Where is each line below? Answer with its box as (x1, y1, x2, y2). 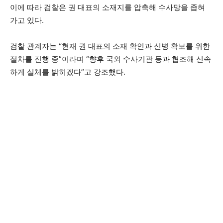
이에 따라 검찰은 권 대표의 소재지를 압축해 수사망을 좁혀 (10, 2, 205, 12)
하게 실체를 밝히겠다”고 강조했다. (10, 67, 125, 77)
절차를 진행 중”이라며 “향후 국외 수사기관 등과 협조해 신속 (10, 54, 211, 64)
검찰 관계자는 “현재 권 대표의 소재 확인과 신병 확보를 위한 (10, 41, 210, 51)
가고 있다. (10, 15, 44, 25)
